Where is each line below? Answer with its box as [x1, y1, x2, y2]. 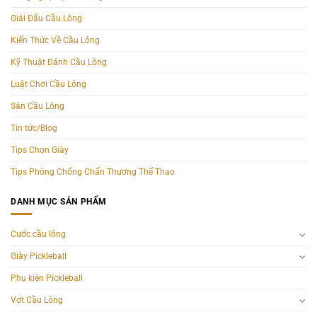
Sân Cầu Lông [11, 101, 64, 112]
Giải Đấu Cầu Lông [11, 13, 82, 24]
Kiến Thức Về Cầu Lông [11, 35, 100, 46]
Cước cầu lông [11, 229, 66, 240]
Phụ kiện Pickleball [11, 273, 83, 284]
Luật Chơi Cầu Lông [11, 79, 86, 90]
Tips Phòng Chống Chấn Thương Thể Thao [11, 167, 175, 178]
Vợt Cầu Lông [11, 295, 63, 306]
